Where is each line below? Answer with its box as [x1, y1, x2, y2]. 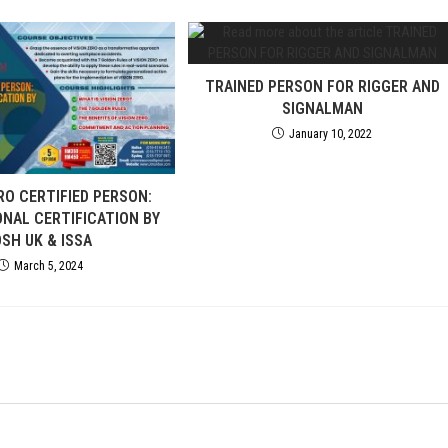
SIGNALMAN [281, 99, 363, 118]
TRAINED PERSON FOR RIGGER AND [204, 77, 440, 96]
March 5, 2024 [14, 258, 84, 273]
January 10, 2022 [289, 127, 373, 141]
